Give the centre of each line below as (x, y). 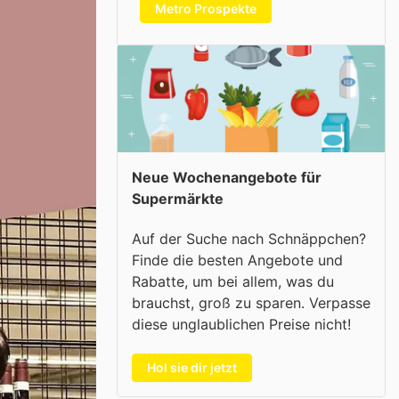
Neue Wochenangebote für (227, 177)
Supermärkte (178, 199)
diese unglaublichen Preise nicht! (241, 324)
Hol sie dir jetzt (192, 367)
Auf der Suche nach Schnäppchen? (249, 238)
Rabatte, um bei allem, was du (233, 281)
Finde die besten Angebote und (237, 260)
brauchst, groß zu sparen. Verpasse (251, 302)
